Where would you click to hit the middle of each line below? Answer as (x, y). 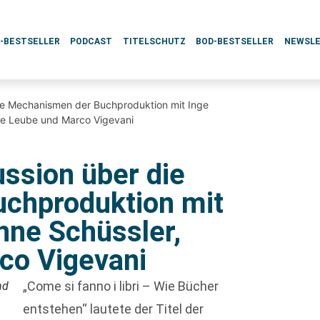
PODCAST (91, 41)
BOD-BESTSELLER (235, 41)
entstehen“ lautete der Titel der (114, 309)
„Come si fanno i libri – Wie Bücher (121, 286)
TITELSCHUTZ (154, 41)
